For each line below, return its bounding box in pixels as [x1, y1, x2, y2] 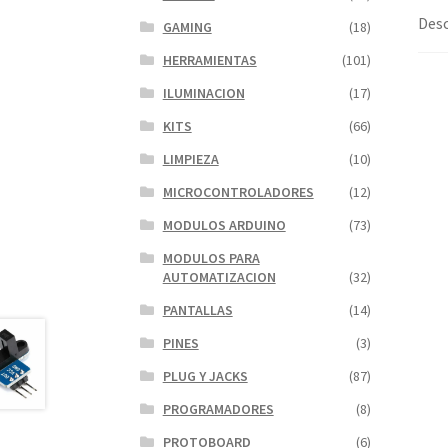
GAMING [162, 18, 212, 37]
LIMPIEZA [162, 150, 219, 169]
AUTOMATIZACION [162, 268, 276, 287]
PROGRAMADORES [162, 400, 274, 419]
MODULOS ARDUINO [162, 216, 286, 235]
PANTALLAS [162, 301, 233, 320]
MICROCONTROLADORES [162, 183, 314, 202]
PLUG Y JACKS [162, 367, 248, 386]
